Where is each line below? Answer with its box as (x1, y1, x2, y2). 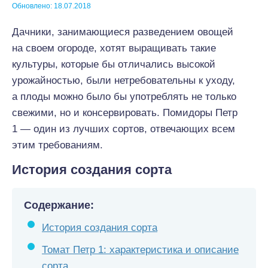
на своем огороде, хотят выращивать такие (12, 42, 216, 54)
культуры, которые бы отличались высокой (12, 59, 215, 70)
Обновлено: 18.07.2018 (12, 2, 91, 10)
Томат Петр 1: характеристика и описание (42, 244, 239, 255)
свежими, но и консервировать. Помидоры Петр (12, 107, 237, 118)
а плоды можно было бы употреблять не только (12, 91, 236, 102)
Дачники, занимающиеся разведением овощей (12, 26, 233, 38)
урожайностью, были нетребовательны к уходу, (12, 75, 235, 86)
